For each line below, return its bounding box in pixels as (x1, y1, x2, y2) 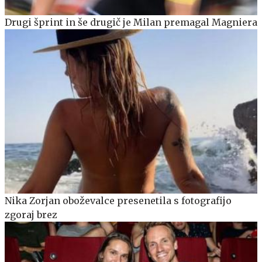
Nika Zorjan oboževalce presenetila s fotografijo (5, 194, 232, 206)
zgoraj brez (5, 208, 57, 220)
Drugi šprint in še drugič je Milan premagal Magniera (5, 16, 257, 28)
